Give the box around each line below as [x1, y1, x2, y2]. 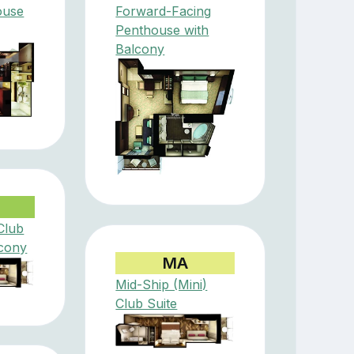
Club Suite [115, 296, 178, 312]
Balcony [115, 41, 165, 58]
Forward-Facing [115, 3, 212, 20]
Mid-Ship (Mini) [115, 277, 208, 293]
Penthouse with [115, 22, 209, 39]
